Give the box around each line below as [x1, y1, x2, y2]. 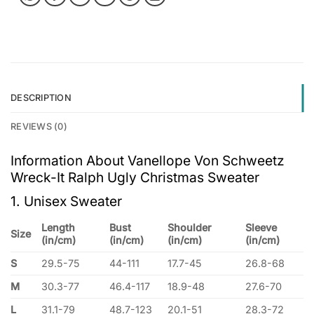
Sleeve [245, 221, 278, 233]
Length [41, 221, 76, 233]
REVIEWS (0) [11, 121, 67, 132]
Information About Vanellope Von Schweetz [11, 152, 285, 170]
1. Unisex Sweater [11, 193, 122, 210]
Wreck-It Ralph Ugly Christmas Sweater [11, 169, 259, 186]
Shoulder [168, 221, 212, 233]
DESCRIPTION [11, 93, 71, 104]
